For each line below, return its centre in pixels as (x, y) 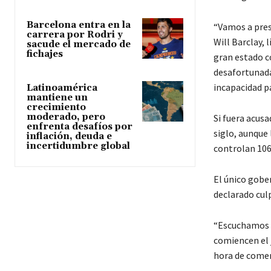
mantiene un (57, 97)
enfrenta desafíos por (80, 126)
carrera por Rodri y (75, 34)
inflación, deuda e (69, 136)
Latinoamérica (62, 88)
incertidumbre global (78, 146)
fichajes (45, 54)
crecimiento (56, 107)
